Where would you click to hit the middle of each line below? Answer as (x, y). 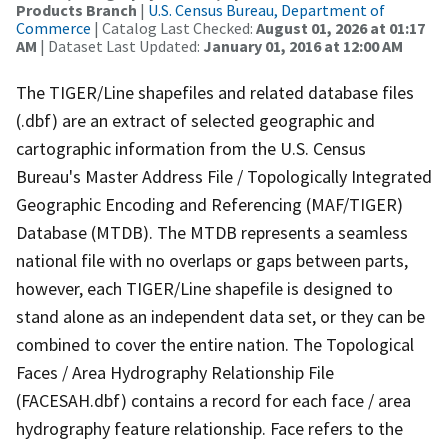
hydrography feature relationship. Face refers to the (209, 428)
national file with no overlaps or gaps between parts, (212, 260)
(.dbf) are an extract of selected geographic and (195, 120)
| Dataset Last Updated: (120, 45)
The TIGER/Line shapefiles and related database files (215, 92)
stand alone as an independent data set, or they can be (220, 316)
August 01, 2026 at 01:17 (340, 27)
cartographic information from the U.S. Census (191, 148)
